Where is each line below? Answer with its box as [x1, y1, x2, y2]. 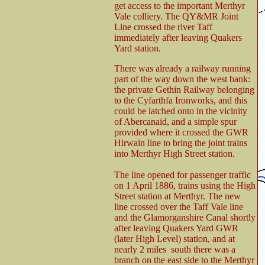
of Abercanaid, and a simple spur [114, 116, 237, 127]
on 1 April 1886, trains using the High [114, 180, 256, 190]
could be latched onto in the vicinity [114, 105, 247, 116]
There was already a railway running [114, 63, 251, 73]
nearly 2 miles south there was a [114, 244, 235, 254]
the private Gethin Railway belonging [114, 84, 254, 95]
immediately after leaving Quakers [114, 32, 242, 43]
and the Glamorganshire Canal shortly [114, 212, 256, 222]
